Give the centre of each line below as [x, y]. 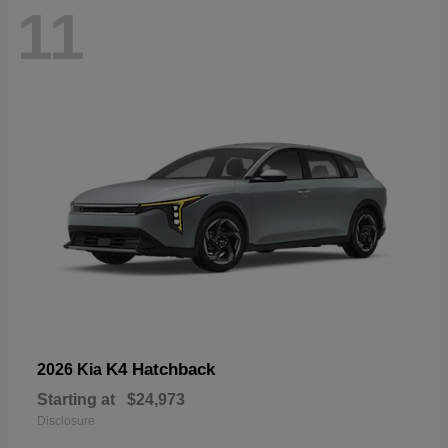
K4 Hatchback [160, 369]
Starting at [76, 399]
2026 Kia [71, 369]
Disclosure [66, 420]
